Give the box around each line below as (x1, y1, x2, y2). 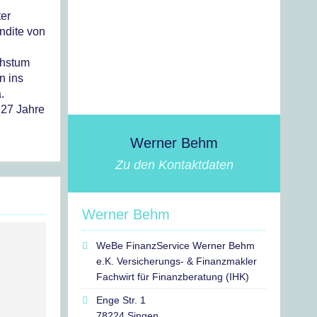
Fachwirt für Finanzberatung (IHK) (96, 271, 249, 282)
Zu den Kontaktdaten (115, 158, 234, 172)
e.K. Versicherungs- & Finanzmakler (96, 255, 257, 267)
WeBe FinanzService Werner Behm (96, 240, 255, 251)
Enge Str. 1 (96, 294, 146, 306)
